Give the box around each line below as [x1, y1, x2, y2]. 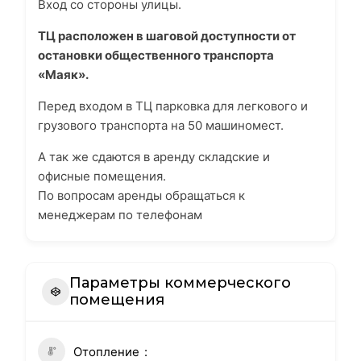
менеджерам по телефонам [38, 207, 202, 223]
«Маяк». [38, 67, 89, 83]
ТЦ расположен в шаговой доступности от [38, 28, 296, 44]
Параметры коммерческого [69, 274, 291, 293]
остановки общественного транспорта [38, 48, 274, 64]
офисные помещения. [38, 168, 166, 185]
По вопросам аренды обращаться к [38, 188, 245, 204]
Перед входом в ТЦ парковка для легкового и [38, 98, 308, 114]
